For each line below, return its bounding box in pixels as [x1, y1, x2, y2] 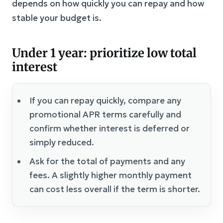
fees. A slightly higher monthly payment [29, 170, 192, 181]
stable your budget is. [12, 12, 102, 23]
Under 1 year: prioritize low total [12, 45, 197, 61]
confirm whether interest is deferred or [29, 123, 190, 134]
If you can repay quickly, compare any [29, 95, 181, 106]
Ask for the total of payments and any [29, 156, 185, 167]
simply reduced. [29, 137, 94, 148]
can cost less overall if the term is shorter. [29, 184, 200, 195]
